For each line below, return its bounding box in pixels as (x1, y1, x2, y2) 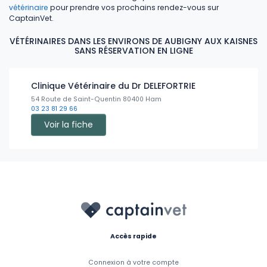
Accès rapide (110, 231, 157, 241)
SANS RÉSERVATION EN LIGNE (74, 44, 193, 57)
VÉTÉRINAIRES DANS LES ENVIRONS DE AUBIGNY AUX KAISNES (10, 35, 257, 47)
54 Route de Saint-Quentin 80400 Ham (31, 94, 162, 104)
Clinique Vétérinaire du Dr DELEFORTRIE (31, 79, 195, 92)
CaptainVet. (9, 13, 54, 23)
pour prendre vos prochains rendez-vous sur (48, 2, 219, 13)
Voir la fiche (44, 118, 93, 131)
